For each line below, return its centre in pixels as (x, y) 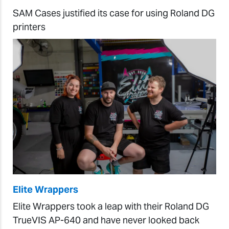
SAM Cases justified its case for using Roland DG (114, 13)
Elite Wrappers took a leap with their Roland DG (111, 206)
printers (29, 27)
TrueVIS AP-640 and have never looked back (106, 220)
